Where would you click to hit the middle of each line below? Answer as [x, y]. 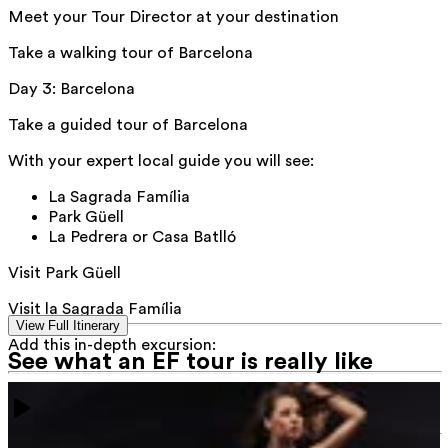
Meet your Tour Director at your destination [173, 17]
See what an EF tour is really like [190, 361]
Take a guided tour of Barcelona [128, 125]
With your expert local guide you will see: [161, 161]
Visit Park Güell [64, 273]
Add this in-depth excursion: [112, 345]
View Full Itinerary [68, 326]
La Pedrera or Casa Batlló [144, 237]
